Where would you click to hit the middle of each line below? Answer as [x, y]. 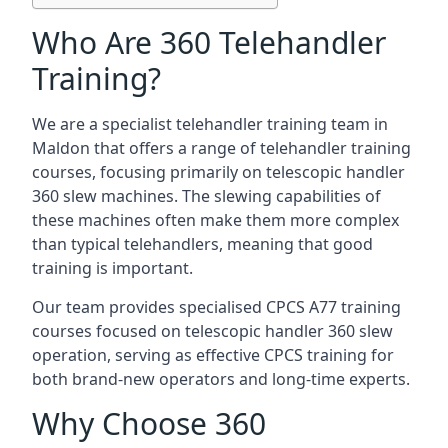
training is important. [112, 268]
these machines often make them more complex [215, 220]
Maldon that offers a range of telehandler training [221, 148]
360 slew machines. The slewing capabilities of [206, 196]
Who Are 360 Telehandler [209, 42]
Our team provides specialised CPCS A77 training [216, 307]
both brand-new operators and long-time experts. [221, 379]
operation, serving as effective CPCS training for [213, 355]
